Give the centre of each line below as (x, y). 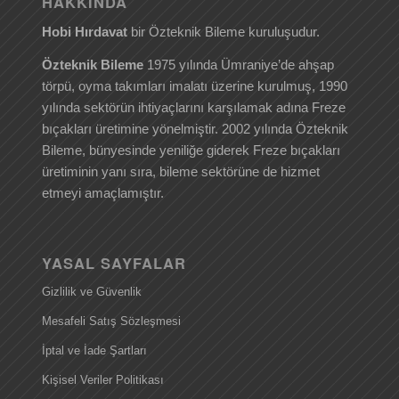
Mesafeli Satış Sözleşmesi (111, 321)
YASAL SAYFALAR (114, 262)
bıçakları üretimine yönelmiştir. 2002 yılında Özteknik (195, 128)
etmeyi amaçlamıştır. (102, 192)
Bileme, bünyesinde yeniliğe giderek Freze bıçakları (191, 150)
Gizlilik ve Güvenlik (91, 291)
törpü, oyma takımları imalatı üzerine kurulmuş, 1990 (194, 85)
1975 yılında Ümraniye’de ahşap (238, 64)
